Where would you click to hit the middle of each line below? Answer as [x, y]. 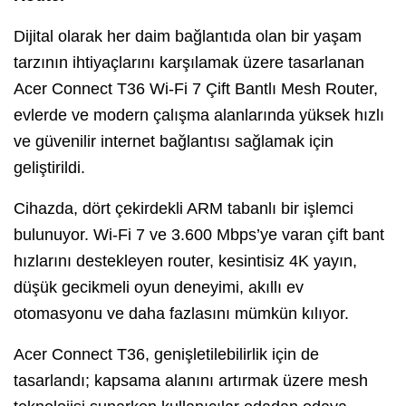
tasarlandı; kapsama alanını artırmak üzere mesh [191, 380]
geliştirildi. [49, 167]
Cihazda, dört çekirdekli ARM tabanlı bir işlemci [184, 208]
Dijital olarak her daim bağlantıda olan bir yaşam [188, 36]
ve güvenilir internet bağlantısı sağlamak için [174, 141]
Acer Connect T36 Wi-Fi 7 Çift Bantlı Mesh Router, [196, 88]
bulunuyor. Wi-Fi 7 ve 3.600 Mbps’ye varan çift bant [199, 234]
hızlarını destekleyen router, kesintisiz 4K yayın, [185, 261]
